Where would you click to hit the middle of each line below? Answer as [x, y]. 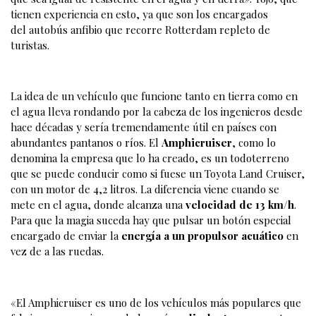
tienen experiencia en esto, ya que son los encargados [139, 14]
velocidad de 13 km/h [238, 205]
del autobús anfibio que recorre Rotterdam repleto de [140, 29]
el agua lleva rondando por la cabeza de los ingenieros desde [157, 112]
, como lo [254, 143]
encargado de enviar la [66, 236]
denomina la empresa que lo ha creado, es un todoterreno [150, 158]
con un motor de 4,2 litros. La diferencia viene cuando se [145, 189]
